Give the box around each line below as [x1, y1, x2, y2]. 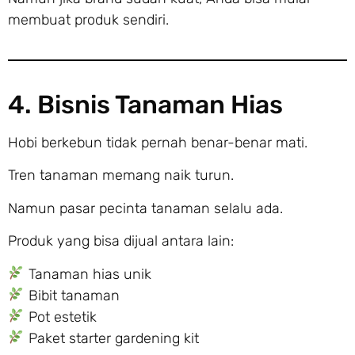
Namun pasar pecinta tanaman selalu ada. [8, 199, 283, 217]
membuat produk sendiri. [8, 10, 169, 29]
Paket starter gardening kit [24, 329, 199, 347]
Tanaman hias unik [24, 265, 151, 283]
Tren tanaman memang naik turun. [8, 166, 234, 185]
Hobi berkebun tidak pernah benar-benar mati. [8, 133, 307, 151]
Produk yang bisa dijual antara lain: [8, 232, 234, 250]
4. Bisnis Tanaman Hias [8, 89, 283, 120]
